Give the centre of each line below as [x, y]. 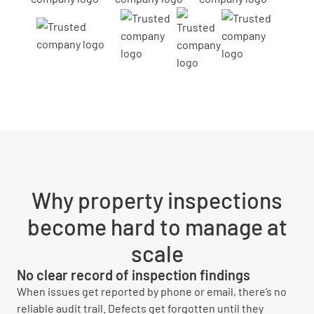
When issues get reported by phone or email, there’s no [152, 291]
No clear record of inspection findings [134, 275]
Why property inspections [157, 200]
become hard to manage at [157, 226]
